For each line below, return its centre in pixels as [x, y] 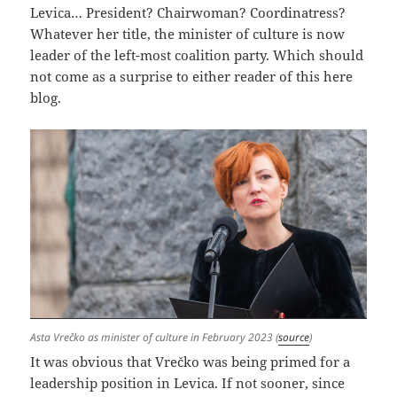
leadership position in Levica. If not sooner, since [188, 383]
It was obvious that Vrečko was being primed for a [191, 362]
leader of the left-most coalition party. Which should [197, 55]
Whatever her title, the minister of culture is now [188, 34]
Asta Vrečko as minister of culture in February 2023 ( [155, 338]
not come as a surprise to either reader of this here [192, 77]
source [294, 338]
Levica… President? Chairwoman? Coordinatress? [188, 13]
